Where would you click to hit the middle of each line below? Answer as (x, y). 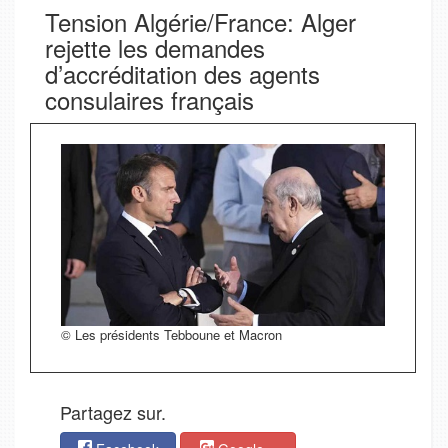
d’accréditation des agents (182, 73)
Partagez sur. (113, 412)
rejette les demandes (155, 47)
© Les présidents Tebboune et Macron (171, 335)
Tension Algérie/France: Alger (200, 21)
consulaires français (149, 99)
